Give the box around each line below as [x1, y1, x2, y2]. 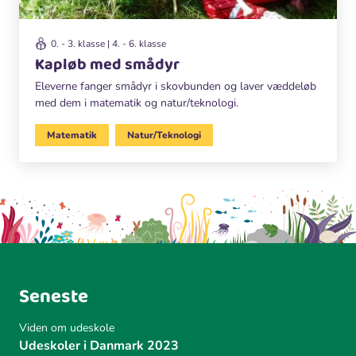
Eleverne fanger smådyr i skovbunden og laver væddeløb [35, 78, 316, 94]
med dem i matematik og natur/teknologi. [35, 95, 238, 110]
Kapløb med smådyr [35, 51, 180, 77]
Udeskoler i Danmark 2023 [19, 336, 179, 354]
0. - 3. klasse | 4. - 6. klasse [51, 37, 166, 50]
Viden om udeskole [19, 319, 114, 335]
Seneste [19, 281, 88, 312]
